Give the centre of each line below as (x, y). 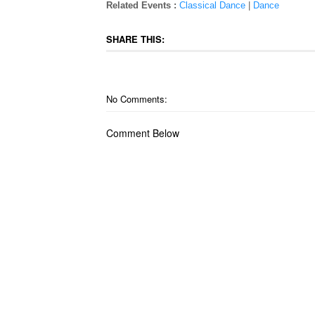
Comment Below (142, 133)
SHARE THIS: (135, 39)
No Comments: (136, 99)
